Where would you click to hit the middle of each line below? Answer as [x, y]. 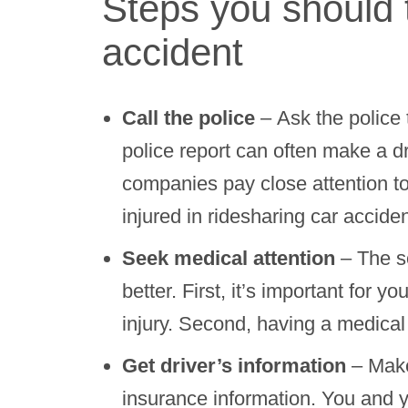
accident [173, 52]
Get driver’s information [234, 366]
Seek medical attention [229, 258]
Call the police [189, 118]
